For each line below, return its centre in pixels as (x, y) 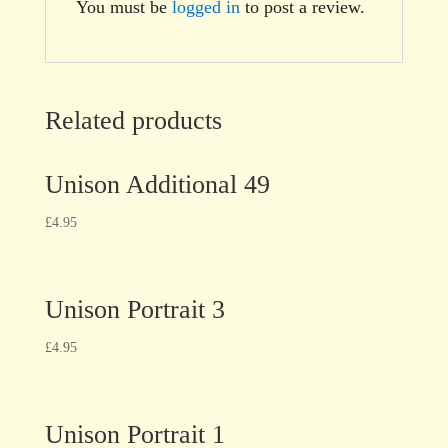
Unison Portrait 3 (134, 309)
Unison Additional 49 (157, 184)
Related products (133, 120)
